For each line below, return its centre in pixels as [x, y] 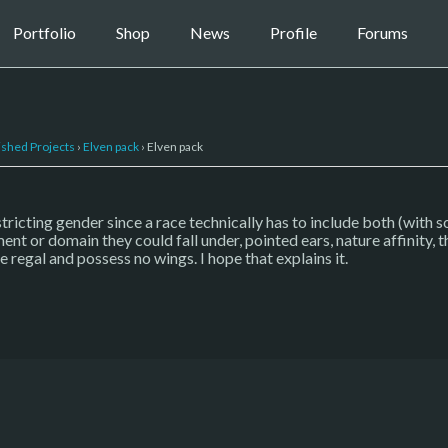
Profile [293, 33]
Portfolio [44, 33]
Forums [382, 33]
